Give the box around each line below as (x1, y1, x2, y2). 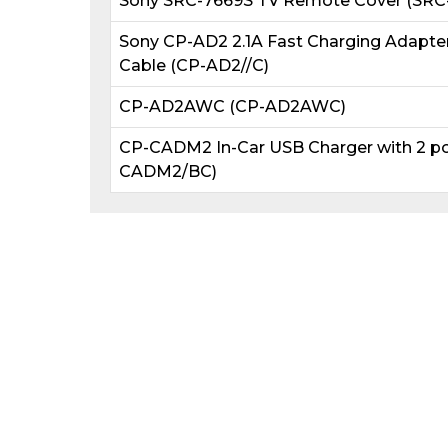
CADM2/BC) (118, 161, 217, 181)
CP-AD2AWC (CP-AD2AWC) (118, 96, 346, 116)
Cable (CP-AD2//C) (118, 55, 269, 75)
